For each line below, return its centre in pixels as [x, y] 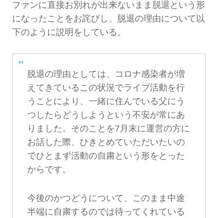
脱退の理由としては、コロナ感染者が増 [106, 74]
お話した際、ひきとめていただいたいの [106, 142]
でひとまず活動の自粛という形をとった [106, 156]
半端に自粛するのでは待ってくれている [106, 211]
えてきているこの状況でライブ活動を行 [106, 88]
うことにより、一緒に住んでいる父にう [106, 101]
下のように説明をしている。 [69, 32]
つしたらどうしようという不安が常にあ [106, 115]
